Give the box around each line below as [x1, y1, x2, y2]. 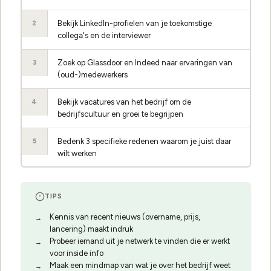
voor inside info [49, 249, 103, 258]
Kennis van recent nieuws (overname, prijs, [49, 212, 200, 221]
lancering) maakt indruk [49, 224, 133, 233]
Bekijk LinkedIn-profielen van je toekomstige [57, 18, 212, 28]
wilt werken [57, 148, 97, 158]
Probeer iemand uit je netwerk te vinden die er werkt [49, 237, 230, 246]
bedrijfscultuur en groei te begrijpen [57, 109, 183, 119]
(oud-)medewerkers [57, 70, 128, 79]
